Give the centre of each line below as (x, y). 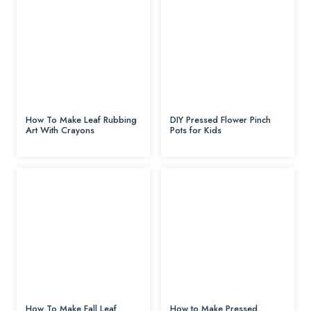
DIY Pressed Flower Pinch (220, 119)
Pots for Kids (196, 130)
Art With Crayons (60, 130)
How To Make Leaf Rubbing (81, 119)
